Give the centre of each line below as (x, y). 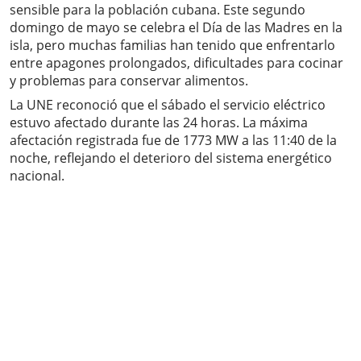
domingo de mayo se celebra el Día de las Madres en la (176, 28)
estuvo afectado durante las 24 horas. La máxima (159, 123)
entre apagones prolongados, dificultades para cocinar (176, 63)
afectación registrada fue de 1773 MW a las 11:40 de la (173, 141)
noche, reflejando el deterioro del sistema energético (171, 158)
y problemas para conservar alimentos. (129, 81)
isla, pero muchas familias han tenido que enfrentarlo (172, 46)
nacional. (37, 176)
